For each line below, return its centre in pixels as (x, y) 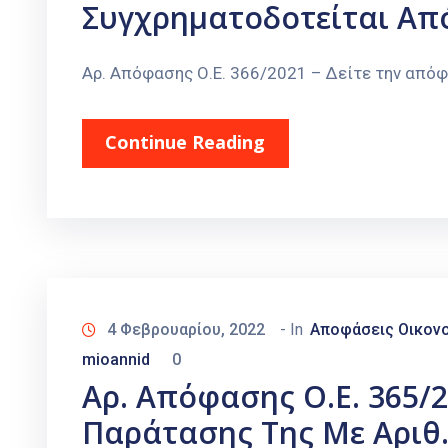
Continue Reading (185, 142)
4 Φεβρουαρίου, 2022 (186, 330)
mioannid (116, 360)
